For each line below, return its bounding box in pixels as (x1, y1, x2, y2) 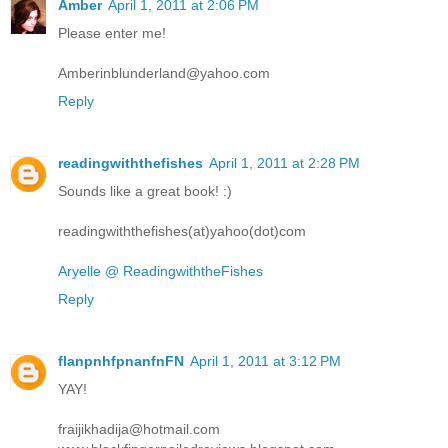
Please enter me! (58, 24, 166, 41)
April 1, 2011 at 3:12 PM (190, 352, 341, 369)
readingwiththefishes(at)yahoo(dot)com (58, 222, 306, 239)
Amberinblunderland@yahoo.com (58, 64, 270, 81)
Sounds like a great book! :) (58, 182, 232, 199)
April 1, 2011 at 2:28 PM (209, 154, 360, 171)
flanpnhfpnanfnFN (58, 352, 184, 369)
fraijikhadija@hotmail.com (58, 420, 220, 437)
